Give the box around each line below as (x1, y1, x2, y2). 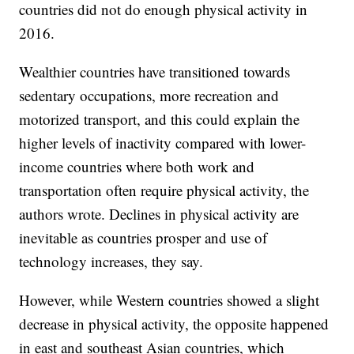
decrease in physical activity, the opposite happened (19, 314, 330, 334)
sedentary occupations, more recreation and (19, 85, 280, 106)
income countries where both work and (19, 156, 255, 177)
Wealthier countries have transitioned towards (19, 62, 291, 82)
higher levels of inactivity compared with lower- (19, 133, 307, 153)
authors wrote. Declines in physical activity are (19, 204, 299, 224)
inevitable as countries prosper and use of (19, 228, 268, 248)
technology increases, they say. (19, 251, 204, 272)
